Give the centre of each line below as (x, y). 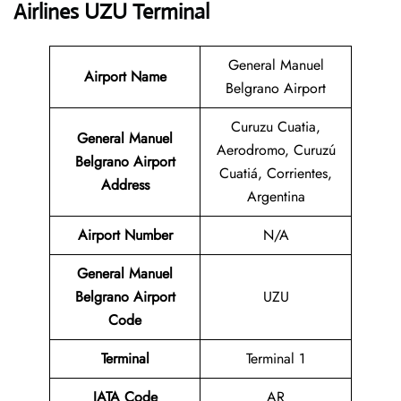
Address (125, 185)
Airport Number (125, 235)
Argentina (276, 197)
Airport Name (125, 77)
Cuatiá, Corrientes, (276, 174)
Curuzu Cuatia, (276, 127)
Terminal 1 (276, 359)
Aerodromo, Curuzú (276, 150)
